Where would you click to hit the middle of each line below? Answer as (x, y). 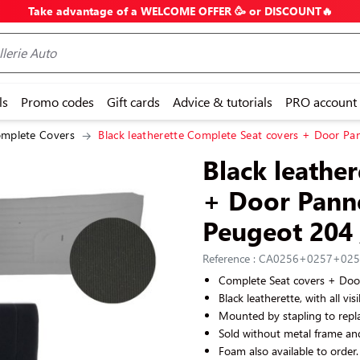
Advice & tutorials (223, 101)
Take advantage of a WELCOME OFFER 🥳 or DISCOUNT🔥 (180, 11)
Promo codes (57, 101)
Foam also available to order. (288, 351)
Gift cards (133, 101)
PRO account (321, 101)
